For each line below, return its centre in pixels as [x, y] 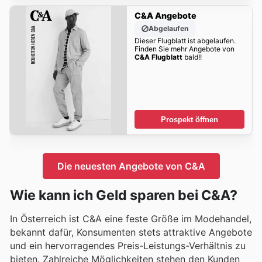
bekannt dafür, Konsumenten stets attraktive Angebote [131, 232]
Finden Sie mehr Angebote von [184, 49]
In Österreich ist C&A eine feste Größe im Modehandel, [131, 218]
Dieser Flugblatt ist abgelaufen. [185, 41]
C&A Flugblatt [158, 57]
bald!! [192, 57]
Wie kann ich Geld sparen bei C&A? [124, 195]
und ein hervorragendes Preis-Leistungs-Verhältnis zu [128, 245]
